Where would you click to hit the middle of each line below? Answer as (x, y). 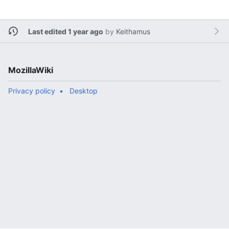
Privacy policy (32, 91)
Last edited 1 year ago (65, 31)
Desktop (84, 91)
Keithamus (133, 31)
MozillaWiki (31, 70)
